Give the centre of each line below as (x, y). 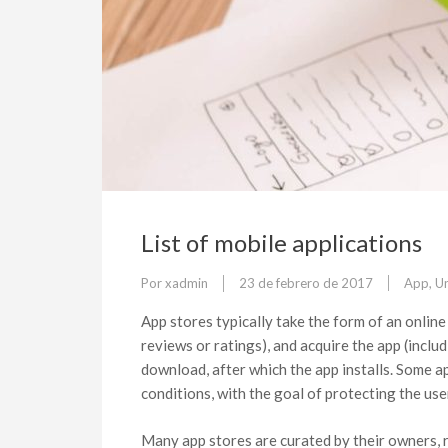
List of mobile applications (281, 242)
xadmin (186, 283)
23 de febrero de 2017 (306, 283)
